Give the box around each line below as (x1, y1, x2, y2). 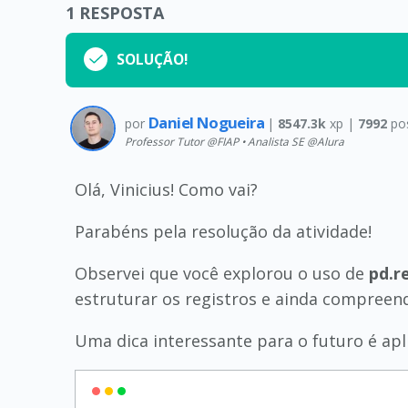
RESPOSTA (79, 2, 164, 24)
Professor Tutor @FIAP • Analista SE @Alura (125, 134, 344, 149)
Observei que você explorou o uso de (75, 262, 369, 284)
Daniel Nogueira (148, 111, 268, 133)
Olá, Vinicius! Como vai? (75, 178, 258, 200)
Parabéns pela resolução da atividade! (75, 220, 372, 242)
